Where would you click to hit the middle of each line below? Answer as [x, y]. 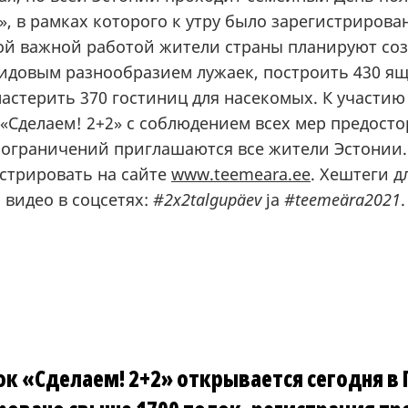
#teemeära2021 [342, 199]
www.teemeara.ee [241, 174]
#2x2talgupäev [209, 199]
